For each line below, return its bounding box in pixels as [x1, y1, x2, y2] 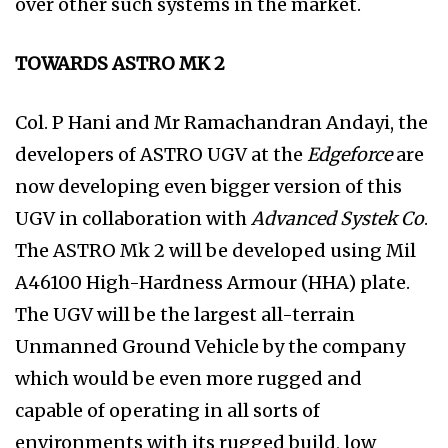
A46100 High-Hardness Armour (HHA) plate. [15, 271, 410, 295]
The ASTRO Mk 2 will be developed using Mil [15, 239, 416, 263]
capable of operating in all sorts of [15, 399, 320, 423]
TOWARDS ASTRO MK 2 [15, 52, 225, 76]
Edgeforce [307, 143, 392, 167]
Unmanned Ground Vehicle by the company [15, 335, 405, 359]
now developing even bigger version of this [15, 175, 402, 199]
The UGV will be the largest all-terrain [15, 303, 355, 327]
